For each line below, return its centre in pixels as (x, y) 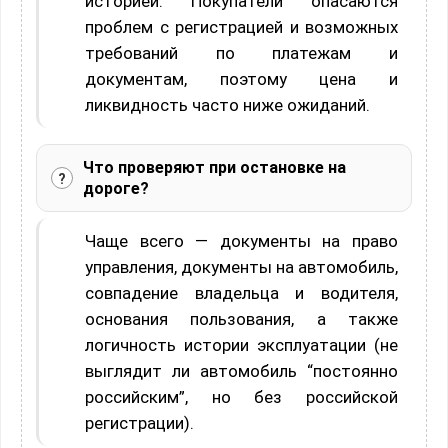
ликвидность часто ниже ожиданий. (227, 105)
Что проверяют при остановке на (214, 168)
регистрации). (139, 423)
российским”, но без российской (241, 397)
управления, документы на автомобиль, (241, 267)
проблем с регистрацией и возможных (241, 27)
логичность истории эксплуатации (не (241, 345)
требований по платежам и (241, 53)
